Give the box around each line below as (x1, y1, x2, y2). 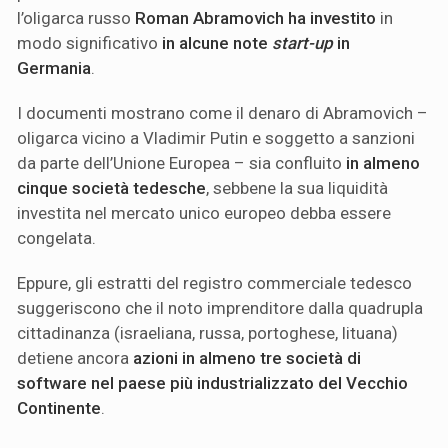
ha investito (288, 7, 376, 28)
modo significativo (17, 32, 162, 53)
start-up (272, 32, 333, 53)
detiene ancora (17, 347, 133, 368)
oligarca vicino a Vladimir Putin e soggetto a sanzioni (17, 127, 415, 148)
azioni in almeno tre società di (133, 347, 361, 368)
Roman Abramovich (135, 7, 284, 28)
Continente (17, 397, 101, 418)
